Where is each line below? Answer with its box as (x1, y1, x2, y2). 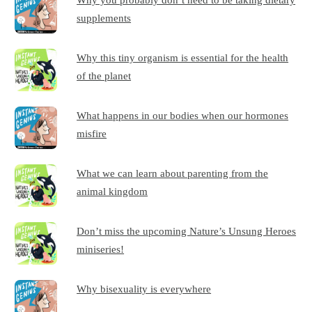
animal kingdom (77, 185, 148, 198)
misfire (77, 127, 107, 140)
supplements (77, 12, 132, 24)
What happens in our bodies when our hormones (77, 109, 289, 122)
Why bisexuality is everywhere (77, 283, 212, 295)
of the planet (77, 70, 132, 82)
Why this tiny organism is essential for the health (77, 52, 289, 64)
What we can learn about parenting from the (77, 167, 269, 180)
